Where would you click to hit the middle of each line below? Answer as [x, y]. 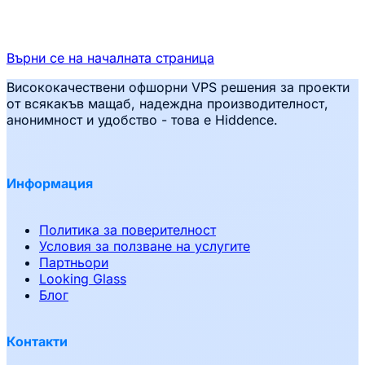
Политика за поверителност [128, 229]
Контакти [37, 342]
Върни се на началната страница [110, 58]
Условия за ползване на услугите [145, 246]
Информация [50, 183]
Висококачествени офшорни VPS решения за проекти [178, 88]
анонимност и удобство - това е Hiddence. [142, 120]
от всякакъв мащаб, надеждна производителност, [167, 104]
